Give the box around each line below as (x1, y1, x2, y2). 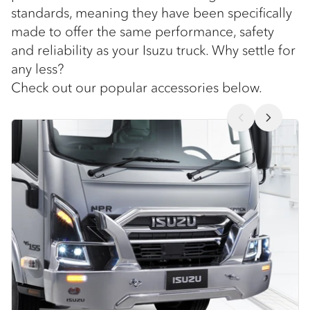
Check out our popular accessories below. (11, 79, 262, 97)
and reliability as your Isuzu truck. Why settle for (11, 42, 295, 60)
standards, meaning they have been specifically (11, 4, 292, 22)
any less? (11, 60, 64, 78)
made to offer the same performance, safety (11, 23, 274, 41)
